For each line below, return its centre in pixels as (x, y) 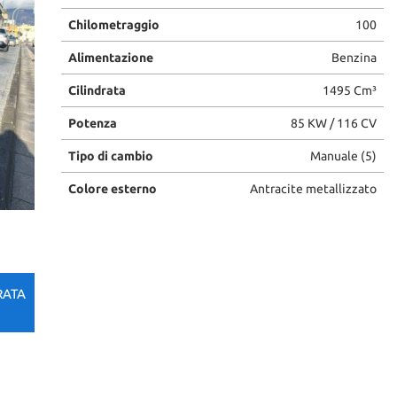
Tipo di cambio (110, 156)
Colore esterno (112, 189)
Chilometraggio (113, 25)
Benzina (354, 58)
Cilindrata (97, 90)
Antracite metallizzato (313, 189)
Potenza (92, 123)
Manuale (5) (343, 156)
